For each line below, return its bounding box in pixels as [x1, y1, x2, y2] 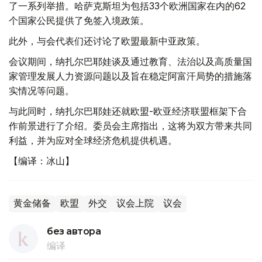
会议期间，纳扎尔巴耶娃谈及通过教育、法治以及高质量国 [9, 56, 252, 68]
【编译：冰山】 [9, 155, 74, 167]
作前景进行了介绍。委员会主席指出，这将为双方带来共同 [9, 120, 252, 132]
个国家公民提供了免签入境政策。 [9, 15, 149, 27]
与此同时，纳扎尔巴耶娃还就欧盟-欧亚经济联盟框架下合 [9, 105, 247, 118]
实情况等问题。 [9, 85, 74, 97]
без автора [47, 226, 101, 237]
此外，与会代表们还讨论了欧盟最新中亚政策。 [9, 35, 205, 47]
